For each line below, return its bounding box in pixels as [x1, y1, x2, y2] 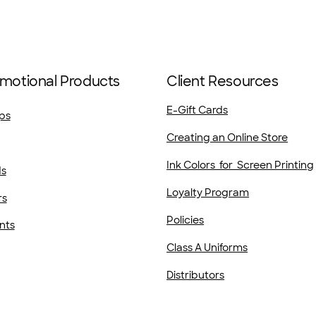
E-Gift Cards [166, 104, 229, 117]
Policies [166, 214, 205, 227]
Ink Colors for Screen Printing [166, 159, 315, 172]
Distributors [166, 269, 225, 282]
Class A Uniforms [166, 241, 248, 255]
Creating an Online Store [166, 131, 288, 145]
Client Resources [166, 73, 279, 91]
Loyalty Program [166, 186, 250, 200]
